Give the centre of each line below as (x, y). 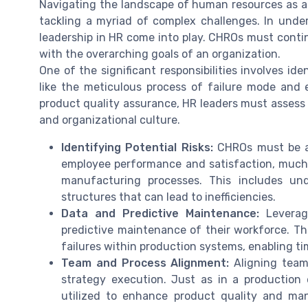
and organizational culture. (110, 120)
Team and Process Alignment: (145, 263)
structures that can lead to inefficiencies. (168, 197)
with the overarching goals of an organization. (160, 54)
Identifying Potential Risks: (137, 148)
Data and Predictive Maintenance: (161, 214)
